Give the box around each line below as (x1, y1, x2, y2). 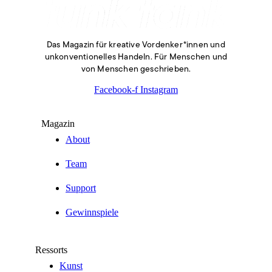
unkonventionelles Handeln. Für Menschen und (44, 53, 228, 63)
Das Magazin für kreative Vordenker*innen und (47, 41, 225, 50)
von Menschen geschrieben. (81, 65, 191, 75)
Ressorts (35, 245, 67, 256)
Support (66, 183, 96, 194)
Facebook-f (94, 84, 138, 95)
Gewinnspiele (66, 207, 118, 218)
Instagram (140, 84, 178, 95)
